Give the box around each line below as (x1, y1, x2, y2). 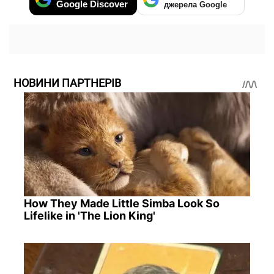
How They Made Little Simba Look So (23, 196, 220, 210)
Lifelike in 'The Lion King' (23, 209, 155, 222)
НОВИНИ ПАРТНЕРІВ (13, 76, 121, 89)
